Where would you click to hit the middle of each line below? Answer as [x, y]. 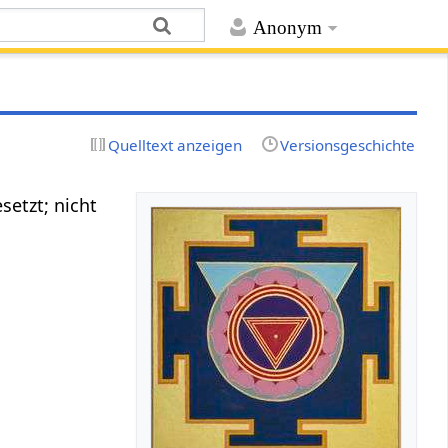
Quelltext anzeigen [175, 144]
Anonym [287, 28]
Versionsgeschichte [347, 144]
